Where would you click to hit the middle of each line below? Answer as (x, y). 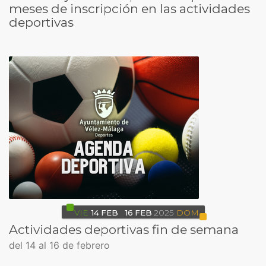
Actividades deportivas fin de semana (124, 230)
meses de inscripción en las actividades (129, 9)
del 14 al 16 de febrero (59, 246)
